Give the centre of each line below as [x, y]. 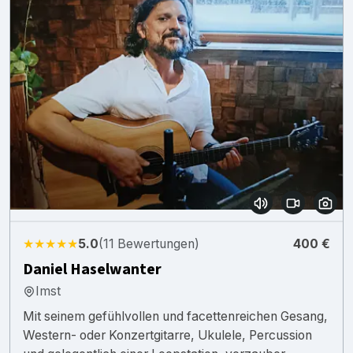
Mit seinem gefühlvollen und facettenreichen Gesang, [175, 316]
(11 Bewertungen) [149, 243]
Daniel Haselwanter [92, 269]
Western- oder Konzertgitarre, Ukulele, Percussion [167, 335]
